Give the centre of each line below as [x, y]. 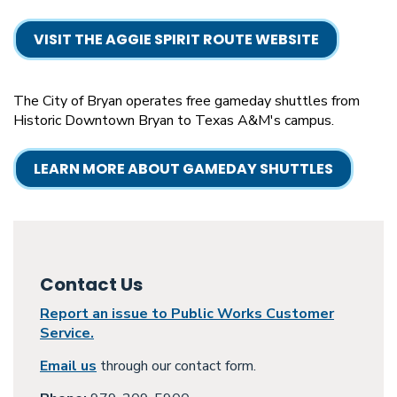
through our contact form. [176, 366]
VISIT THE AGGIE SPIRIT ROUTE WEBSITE [176, 39]
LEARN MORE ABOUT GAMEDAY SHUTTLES [183, 169]
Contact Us [91, 284]
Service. [67, 333]
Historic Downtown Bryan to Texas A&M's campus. [174, 121]
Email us [68, 366]
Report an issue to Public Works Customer [187, 314]
